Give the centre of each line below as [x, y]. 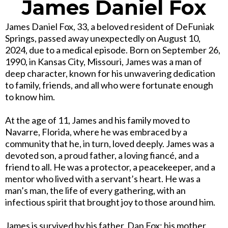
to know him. [30, 97]
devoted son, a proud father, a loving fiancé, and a [102, 155]
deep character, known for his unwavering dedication [110, 74]
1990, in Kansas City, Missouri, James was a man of [104, 62]
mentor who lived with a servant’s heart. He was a [103, 179]
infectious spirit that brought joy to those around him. [110, 202]
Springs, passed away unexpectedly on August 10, [103, 38]
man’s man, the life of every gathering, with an [95, 191]
